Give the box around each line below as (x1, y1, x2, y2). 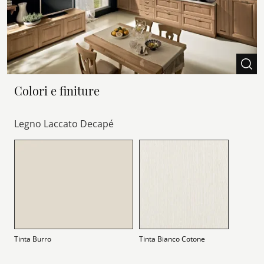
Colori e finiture (14, 82, 100, 98)
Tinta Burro (14, 233, 51, 244)
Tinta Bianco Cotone (139, 233, 205, 244)
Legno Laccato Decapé (14, 117, 114, 130)
